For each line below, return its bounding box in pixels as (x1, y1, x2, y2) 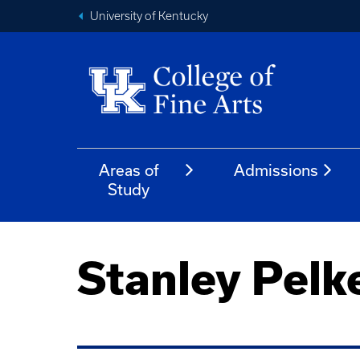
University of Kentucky (90, 10, 208, 22)
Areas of (98, 161, 159, 179)
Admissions (234, 161, 319, 179)
